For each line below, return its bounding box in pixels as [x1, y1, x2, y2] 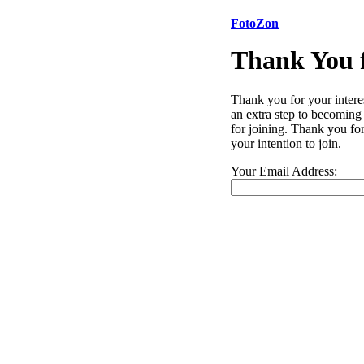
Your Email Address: [231, 164, 337, 179]
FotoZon [231, 16, 279, 30]
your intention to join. [231, 136, 341, 151]
